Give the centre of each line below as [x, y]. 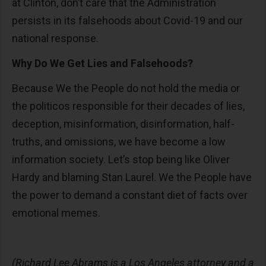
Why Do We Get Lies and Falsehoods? [102, 64]
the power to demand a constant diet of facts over [130, 195]
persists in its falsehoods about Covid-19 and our [127, 21]
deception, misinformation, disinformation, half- [123, 124]
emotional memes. [56, 213]
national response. [56, 39]
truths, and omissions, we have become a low [119, 142]
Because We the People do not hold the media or [126, 88]
